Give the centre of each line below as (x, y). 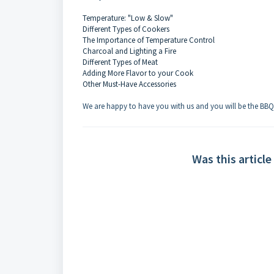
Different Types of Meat (120, 62)
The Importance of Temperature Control (149, 40)
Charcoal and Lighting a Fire (129, 51)
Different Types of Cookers (126, 29)
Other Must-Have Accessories (129, 84)
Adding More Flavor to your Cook (138, 73)
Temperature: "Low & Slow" (128, 18)
